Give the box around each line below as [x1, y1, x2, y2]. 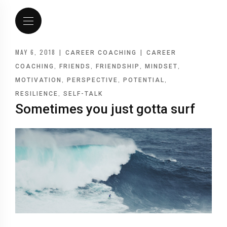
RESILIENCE [15, 90, 58, 97]
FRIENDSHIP [96, 63, 140, 70]
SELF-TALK [63, 90, 103, 97]
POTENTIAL [123, 77, 165, 84]
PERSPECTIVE [67, 77, 118, 84]
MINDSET [145, 63, 178, 70]
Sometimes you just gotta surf [15, 101, 195, 117]
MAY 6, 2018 [15, 48, 56, 56]
